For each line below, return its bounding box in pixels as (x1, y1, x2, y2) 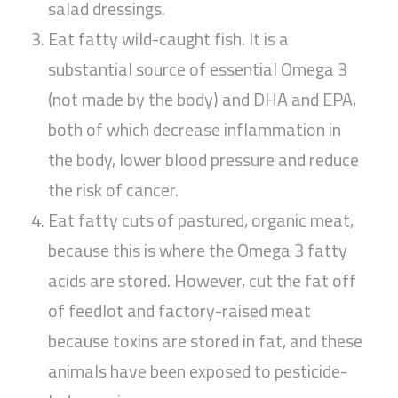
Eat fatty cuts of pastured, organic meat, (48, 206, 354, 235)
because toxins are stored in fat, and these (48, 327, 363, 355)
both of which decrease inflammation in (48, 115, 342, 144)
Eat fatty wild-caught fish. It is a (48, 25, 290, 53)
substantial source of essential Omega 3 (48, 55, 348, 84)
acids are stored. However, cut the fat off (48, 267, 357, 295)
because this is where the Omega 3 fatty (48, 236, 348, 265)
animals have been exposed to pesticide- (48, 357, 348, 386)
